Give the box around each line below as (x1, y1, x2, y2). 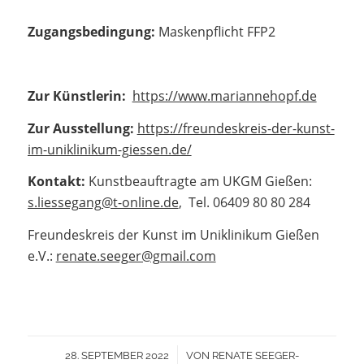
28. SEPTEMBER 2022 (64, 349, 169, 362)
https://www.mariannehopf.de (132, 86, 317, 105)
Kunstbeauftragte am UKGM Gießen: (84, 172, 315, 191)
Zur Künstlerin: (27, 86, 126, 105)
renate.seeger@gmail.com (55, 246, 216, 265)
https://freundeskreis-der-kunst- (136, 119, 335, 137)
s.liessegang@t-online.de (27, 193, 179, 212)
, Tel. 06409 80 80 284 (178, 193, 310, 212)
